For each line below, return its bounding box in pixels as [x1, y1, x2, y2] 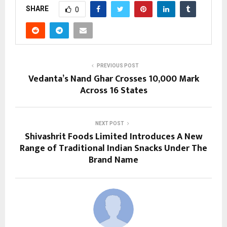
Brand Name [89, 153, 138, 168]
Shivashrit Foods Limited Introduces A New [24, 129, 203, 145]
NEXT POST [95, 121, 124, 127]
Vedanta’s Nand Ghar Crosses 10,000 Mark [28, 71, 199, 87]
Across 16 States [80, 83, 147, 99]
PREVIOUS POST [96, 63, 139, 69]
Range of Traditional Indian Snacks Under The [20, 141, 207, 157]
